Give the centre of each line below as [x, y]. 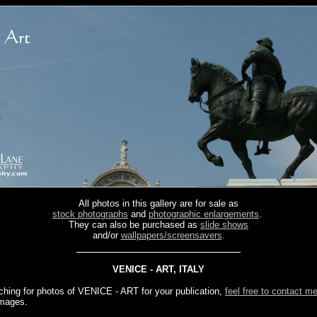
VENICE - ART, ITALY [158, 269]
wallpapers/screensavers [171, 235]
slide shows [224, 225]
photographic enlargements [204, 214]
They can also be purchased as [134, 225]
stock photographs [90, 214]
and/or [106, 235]
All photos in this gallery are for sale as [158, 203]
